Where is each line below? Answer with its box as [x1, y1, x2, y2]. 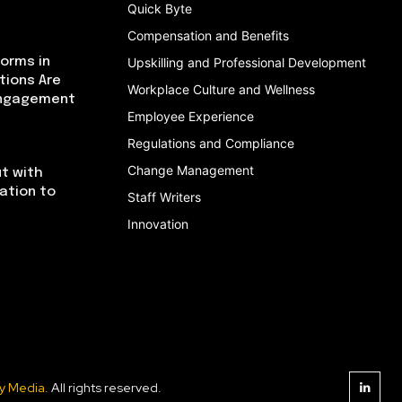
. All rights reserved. [45, 379, 162, 396]
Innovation [127, 215, 188, 232]
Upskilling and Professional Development [127, 54, 366, 70]
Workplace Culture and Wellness [127, 81, 315, 97]
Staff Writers [127, 188, 201, 205]
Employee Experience [127, 108, 254, 124]
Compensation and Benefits [127, 27, 289, 43]
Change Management [127, 162, 254, 178]
